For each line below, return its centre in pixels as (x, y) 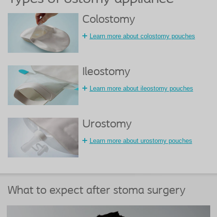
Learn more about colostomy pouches (142, 36)
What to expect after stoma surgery (97, 191)
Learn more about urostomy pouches (141, 141)
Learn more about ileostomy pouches (141, 89)
